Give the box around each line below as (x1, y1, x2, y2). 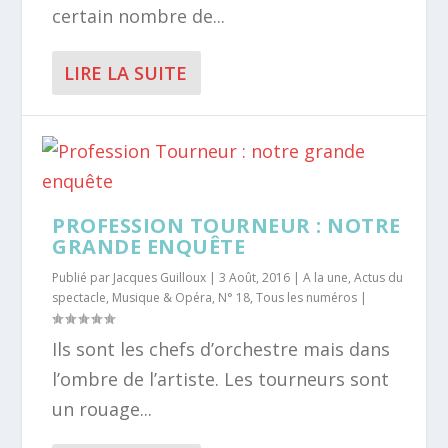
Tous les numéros (256, 289, 358, 306)
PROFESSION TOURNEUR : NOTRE (52, 212, 401, 239)
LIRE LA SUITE (64, 61, 188, 85)
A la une (303, 269, 349, 286)
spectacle (52, 289, 107, 306)
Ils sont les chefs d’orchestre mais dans (52, 337, 391, 361)
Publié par (52, 269, 114, 286)
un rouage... (52, 397, 153, 421)
